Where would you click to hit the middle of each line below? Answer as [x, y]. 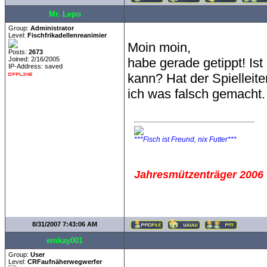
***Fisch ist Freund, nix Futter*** [185, 139]
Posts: [18, 52]
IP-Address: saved [35, 66]
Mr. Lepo [65, 14]
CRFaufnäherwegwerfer [65, 262]
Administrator [52, 28]
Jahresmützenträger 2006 [199, 175]
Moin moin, [159, 47]
